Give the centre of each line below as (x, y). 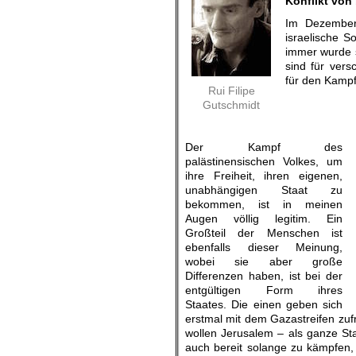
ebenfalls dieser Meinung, (264, 247)
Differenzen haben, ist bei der (264, 276)
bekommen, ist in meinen (264, 204)
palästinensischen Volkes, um (264, 161)
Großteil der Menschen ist (264, 233)
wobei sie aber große (264, 261)
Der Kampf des (264, 147)
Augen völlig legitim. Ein (264, 219)
